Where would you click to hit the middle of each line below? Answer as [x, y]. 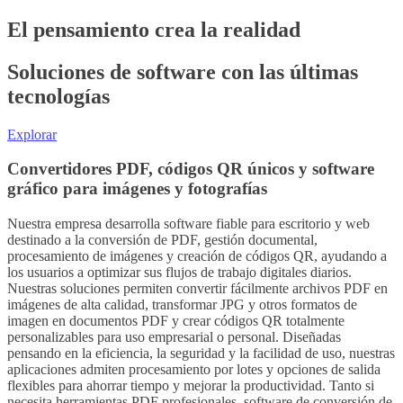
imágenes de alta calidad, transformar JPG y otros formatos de [182, 305]
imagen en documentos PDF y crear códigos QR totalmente [176, 321]
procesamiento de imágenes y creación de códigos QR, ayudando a [197, 256]
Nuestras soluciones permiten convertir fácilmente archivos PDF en [197, 289]
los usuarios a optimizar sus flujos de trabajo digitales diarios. [179, 273]
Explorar [32, 134]
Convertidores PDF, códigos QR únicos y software [191, 169]
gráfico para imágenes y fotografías [137, 189]
